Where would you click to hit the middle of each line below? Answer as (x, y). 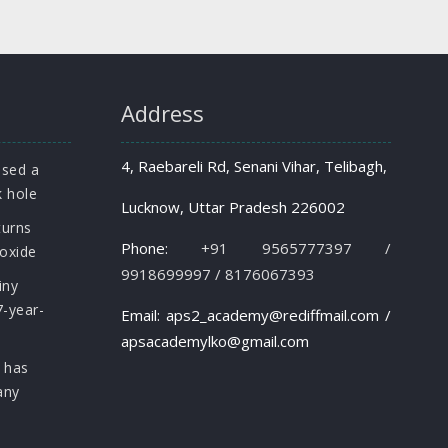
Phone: (161, 248)
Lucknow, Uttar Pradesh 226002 (233, 207)
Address (162, 113)
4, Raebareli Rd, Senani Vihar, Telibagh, (254, 166)
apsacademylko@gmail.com (215, 341)
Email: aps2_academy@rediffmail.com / (256, 315)
